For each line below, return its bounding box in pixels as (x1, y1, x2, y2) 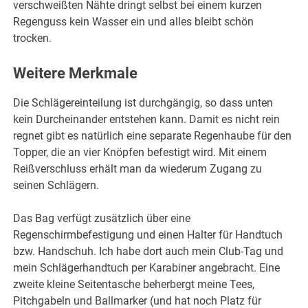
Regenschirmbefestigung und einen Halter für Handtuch (13, 228, 283, 242)
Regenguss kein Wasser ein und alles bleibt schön (13, 14, 254, 28)
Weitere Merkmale (13, 64, 138, 82)
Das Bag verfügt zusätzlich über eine (13, 212, 191, 225)
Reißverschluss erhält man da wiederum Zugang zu (13, 162, 263, 176)
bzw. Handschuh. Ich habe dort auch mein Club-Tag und (13, 245, 284, 258)
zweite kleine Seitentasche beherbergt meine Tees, (13, 278, 255, 291)
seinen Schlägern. (13, 179, 100, 192)
